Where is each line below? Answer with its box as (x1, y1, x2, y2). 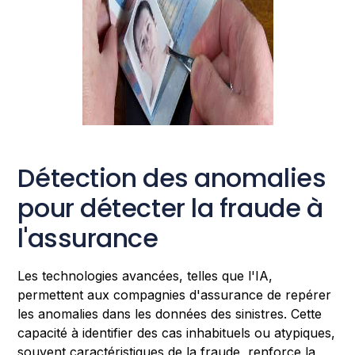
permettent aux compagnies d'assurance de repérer (17, 286, 332, 303)
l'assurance (17, 219, 158, 256)
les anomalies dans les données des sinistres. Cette (17, 305, 323, 322)
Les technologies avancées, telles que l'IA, (17, 267, 273, 284)
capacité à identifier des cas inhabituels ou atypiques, (17, 324, 336, 341)
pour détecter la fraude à (17, 189, 323, 226)
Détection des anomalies (17, 159, 326, 196)
